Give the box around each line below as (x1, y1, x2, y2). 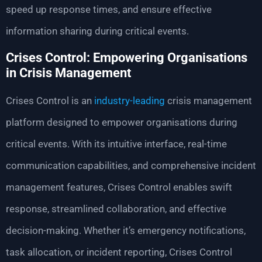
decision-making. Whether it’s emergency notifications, (6, 225, 246, 237)
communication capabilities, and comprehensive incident (6, 160, 256, 172)
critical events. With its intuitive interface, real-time (6, 138, 227, 150)
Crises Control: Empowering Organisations (6, 50, 247, 65)
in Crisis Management (6, 65, 131, 81)
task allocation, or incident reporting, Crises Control (6, 246, 232, 258)
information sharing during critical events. (6, 25, 189, 37)
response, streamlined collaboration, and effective (6, 203, 226, 215)
